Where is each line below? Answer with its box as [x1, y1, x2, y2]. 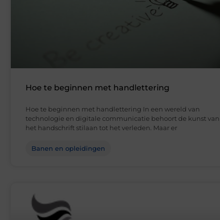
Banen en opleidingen [31, 144, 105, 153]
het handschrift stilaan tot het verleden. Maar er [26, 124, 177, 132]
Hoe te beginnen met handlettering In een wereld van [26, 105, 200, 113]
